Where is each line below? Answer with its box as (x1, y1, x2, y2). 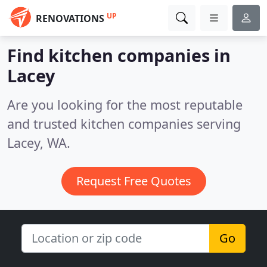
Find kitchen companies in (7, 44, 231, 67)
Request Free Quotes (76, 173, 191, 189)
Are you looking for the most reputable (7, 96, 243, 113)
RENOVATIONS (36, 12, 104, 25)
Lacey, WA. (7, 134, 70, 151)
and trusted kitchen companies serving (7, 115, 241, 132)
